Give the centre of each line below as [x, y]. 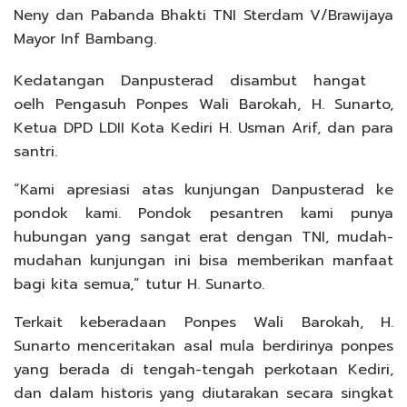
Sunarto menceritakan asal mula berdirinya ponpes [203, 346]
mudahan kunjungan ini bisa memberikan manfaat [203, 260]
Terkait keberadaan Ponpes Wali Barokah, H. [203, 322]
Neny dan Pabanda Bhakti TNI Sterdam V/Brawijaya [203, 15]
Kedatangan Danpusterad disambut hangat [190, 80]
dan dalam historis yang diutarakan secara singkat [203, 393]
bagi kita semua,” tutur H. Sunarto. [139, 284]
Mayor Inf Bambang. [85, 39]
